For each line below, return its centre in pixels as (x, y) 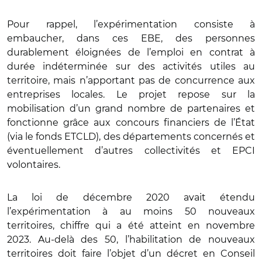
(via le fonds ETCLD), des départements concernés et (131, 137)
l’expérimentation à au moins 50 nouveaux (131, 211)
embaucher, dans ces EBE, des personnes (131, 38)
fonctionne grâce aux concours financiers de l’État (131, 123)
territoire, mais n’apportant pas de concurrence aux (131, 80)
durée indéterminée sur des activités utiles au (131, 66)
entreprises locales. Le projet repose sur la (131, 94)
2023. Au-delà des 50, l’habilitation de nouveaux (131, 239)
